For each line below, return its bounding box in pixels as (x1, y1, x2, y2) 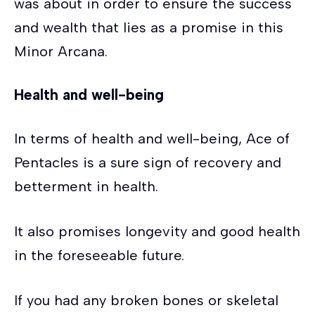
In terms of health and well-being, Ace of (14, 129, 290, 147)
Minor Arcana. (14, 42, 112, 60)
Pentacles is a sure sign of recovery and (14, 153, 281, 171)
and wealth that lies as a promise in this (14, 18, 283, 36)
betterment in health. (14, 177, 158, 195)
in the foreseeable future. (14, 246, 184, 264)
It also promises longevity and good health (14, 222, 300, 240)
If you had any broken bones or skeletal (14, 291, 278, 309)
